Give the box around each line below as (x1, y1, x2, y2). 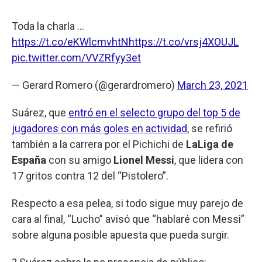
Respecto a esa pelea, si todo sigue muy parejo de (12, 196, 243, 209)
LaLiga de (186, 137, 233, 150)
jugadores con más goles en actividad (12, 122, 187, 135)
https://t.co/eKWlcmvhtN (12, 35, 129, 48)
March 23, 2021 (177, 78, 248, 91)
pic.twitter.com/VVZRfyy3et (12, 51, 141, 64)
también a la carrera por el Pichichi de (12, 137, 186, 150)
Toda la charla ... (12, 19, 84, 32)
